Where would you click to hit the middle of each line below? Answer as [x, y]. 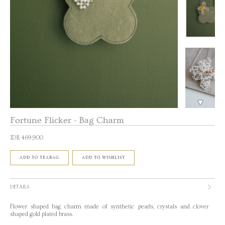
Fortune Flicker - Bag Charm [67, 120]
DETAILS [20, 187]
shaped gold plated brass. [42, 214]
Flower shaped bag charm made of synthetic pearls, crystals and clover [109, 207]
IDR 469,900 [27, 138]
